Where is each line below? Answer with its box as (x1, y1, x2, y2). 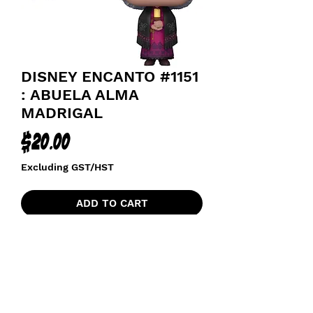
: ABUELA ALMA (21, 86, 138, 103)
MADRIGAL (21, 104, 103, 122)
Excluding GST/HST (21, 161, 114, 173)
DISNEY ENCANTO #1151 (21, 68, 198, 85)
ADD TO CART (75, 197, 148, 210)
